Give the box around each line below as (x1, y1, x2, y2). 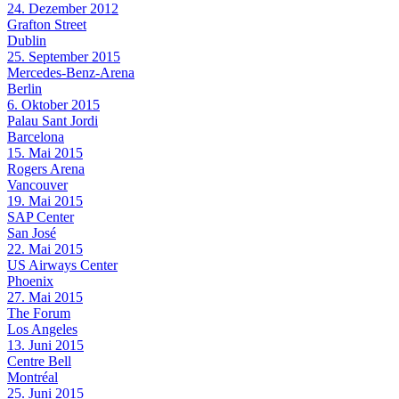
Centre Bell (7, 353, 71, 369)
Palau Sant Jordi (7, 112, 98, 128)
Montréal (7, 369, 58, 385)
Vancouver (7, 176, 68, 192)
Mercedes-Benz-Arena (7, 64, 134, 80)
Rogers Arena (7, 160, 85, 176)
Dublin (7, 32, 46, 48)
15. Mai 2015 (7, 144, 83, 160)
